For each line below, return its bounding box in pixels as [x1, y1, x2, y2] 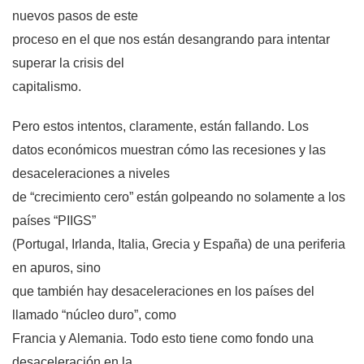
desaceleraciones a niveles [12, 167, 170, 181]
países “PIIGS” [12, 214, 96, 228]
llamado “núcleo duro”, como [12, 308, 176, 323]
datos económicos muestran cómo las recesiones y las [12, 143, 326, 158]
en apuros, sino [12, 261, 101, 275]
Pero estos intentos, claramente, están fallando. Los [12, 119, 309, 134]
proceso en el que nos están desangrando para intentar [12, 32, 330, 47]
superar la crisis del [12, 56, 124, 71]
